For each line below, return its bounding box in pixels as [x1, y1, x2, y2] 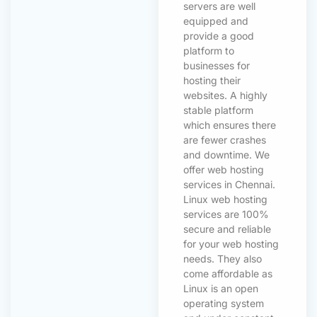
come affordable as [183, 267, 272, 279]
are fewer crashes [183, 133, 266, 146]
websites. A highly [183, 88, 267, 101]
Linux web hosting [183, 192, 267, 205]
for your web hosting [183, 237, 279, 250]
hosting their [183, 74, 241, 86]
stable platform [183, 103, 253, 116]
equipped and [183, 14, 248, 27]
